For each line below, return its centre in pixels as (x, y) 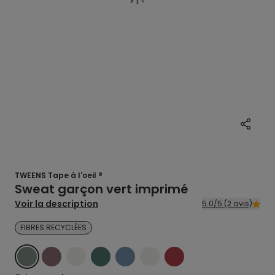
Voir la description (56, 204)
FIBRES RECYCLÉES (53, 227)
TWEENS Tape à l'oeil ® (59, 175)
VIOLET (58, 253)
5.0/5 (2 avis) (238, 203)
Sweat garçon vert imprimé (102, 189)
